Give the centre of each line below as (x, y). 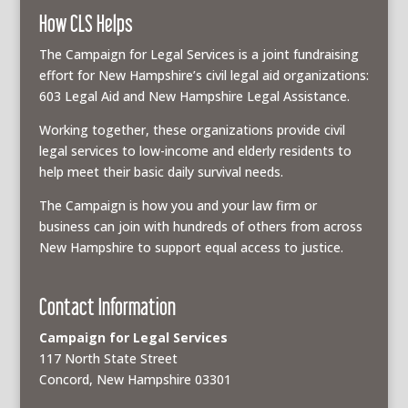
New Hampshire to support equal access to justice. (191, 248)
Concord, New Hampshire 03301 (135, 379)
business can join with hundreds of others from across (200, 227)
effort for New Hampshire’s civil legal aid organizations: (204, 76)
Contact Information (107, 306)
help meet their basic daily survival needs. (161, 172)
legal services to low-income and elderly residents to (195, 151)
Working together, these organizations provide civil (192, 130)
